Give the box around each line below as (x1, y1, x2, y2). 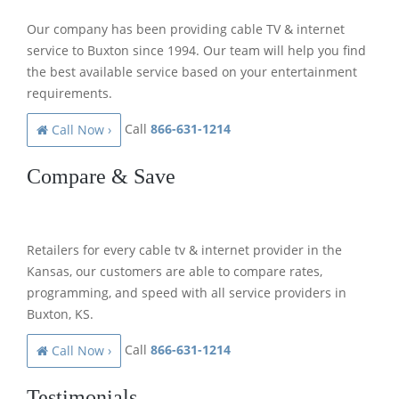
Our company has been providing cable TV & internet (27, 20, 345, 37)
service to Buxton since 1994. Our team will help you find (27, 41, 366, 59)
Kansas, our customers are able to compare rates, (27, 262, 322, 280)
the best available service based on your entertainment (27, 62, 357, 80)
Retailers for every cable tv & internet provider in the (27, 240, 342, 258)
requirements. (27, 84, 112, 102)
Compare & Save (27, 164, 175, 188)
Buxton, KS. (27, 305, 94, 322)
